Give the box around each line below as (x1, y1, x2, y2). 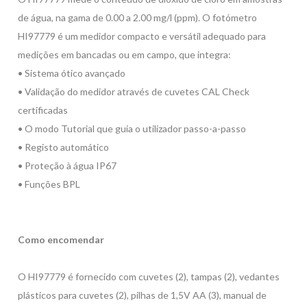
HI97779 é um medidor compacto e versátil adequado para (18, 30, 267, 42)
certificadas (18, 104, 71, 116)
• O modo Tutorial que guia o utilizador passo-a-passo (18, 123, 249, 134)
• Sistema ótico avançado (18, 67, 128, 79)
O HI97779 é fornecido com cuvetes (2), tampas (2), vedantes (18, 271, 280, 282)
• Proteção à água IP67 (18, 160, 119, 171)
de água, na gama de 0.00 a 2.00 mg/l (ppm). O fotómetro (18, 12, 258, 23)
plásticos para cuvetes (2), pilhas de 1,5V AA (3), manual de (18, 289, 267, 301)
